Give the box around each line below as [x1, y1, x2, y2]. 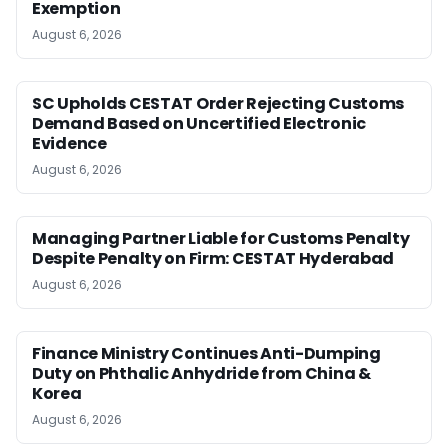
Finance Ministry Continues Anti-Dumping [32, 341, 381, 365]
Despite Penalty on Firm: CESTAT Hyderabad [32, 246, 395, 270]
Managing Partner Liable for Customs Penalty [32, 226, 410, 250]
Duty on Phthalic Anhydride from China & [32, 361, 371, 385]
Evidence [32, 131, 107, 155]
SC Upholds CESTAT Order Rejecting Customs [32, 91, 405, 115]
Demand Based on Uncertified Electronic [32, 111, 367, 135]
